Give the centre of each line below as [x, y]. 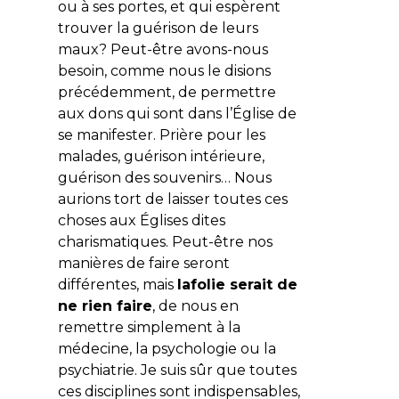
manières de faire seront [143, 263]
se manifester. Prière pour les [161, 134]
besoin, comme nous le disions [164, 70]
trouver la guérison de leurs [158, 28]
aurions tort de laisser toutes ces [172, 199]
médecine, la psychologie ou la [167, 348]
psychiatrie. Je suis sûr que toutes [177, 370]
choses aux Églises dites [141, 220]
